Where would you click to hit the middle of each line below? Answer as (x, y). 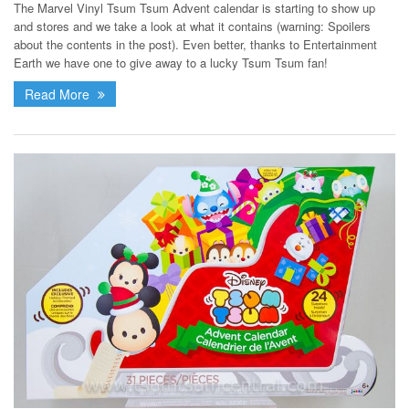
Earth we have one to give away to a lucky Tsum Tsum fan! (171, 62)
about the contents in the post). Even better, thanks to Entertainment (195, 44)
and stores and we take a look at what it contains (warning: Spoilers (192, 26)
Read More (59, 94)
